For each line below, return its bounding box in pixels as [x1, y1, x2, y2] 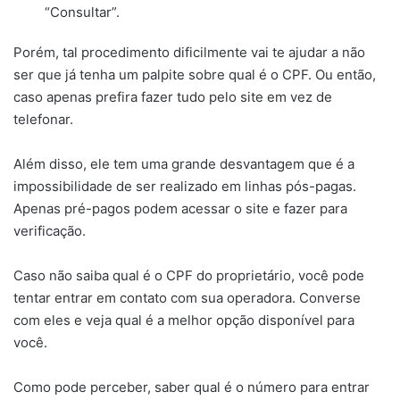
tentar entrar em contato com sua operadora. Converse [13, 288, 361, 306]
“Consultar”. [45, 3, 120, 21]
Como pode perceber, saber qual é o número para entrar [13, 378, 370, 396]
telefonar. [13, 110, 73, 128]
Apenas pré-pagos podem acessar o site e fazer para [13, 199, 347, 217]
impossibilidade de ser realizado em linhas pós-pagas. [13, 177, 356, 195]
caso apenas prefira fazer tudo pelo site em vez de [13, 87, 332, 105]
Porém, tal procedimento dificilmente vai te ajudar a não [13, 43, 365, 61]
